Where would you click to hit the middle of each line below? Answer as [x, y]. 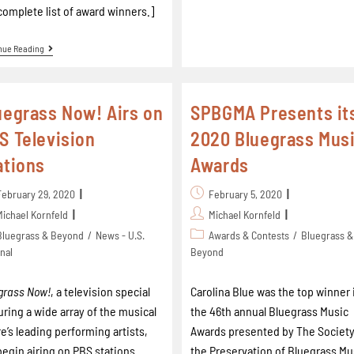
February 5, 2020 [246, 194]
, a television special [101, 291]
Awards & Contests [249, 235]
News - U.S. [121, 235]
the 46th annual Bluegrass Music [270, 311]
